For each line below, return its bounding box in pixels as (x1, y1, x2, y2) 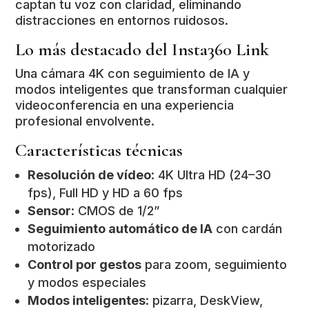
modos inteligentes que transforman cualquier (15, 82, 288, 97)
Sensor (28, 203, 72, 219)
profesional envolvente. (15, 114, 155, 129)
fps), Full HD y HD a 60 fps (28, 186, 183, 201)
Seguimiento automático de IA (28, 221, 213, 237)
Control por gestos (28, 257, 142, 272)
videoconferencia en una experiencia (15, 98, 235, 113)
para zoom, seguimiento (141, 257, 288, 272)
